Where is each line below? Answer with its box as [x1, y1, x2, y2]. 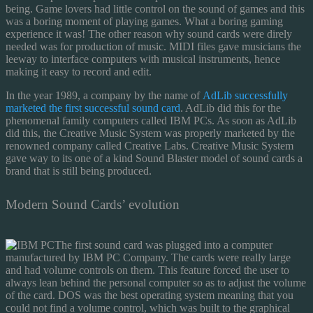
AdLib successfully [203, 89, 288, 101]
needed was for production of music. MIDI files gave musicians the [6, 40, 301, 52]
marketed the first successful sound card [6, 101, 180, 114]
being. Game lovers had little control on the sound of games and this [6, 2, 305, 15]
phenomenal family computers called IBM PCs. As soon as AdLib [6, 114, 296, 126]
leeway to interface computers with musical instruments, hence [6, 52, 280, 65]
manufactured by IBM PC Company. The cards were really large [6, 251, 291, 263]
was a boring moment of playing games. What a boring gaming [6, 15, 283, 27]
